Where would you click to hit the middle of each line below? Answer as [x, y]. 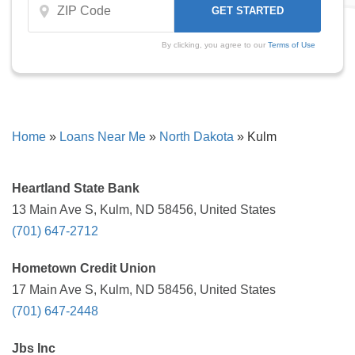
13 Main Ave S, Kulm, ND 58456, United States [144, 210]
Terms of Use [291, 45]
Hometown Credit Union [84, 268]
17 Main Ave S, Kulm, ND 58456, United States [144, 290]
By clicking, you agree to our [214, 45]
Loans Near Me [103, 137]
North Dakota [197, 137]
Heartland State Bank [76, 188]
